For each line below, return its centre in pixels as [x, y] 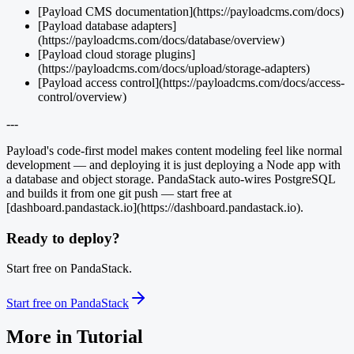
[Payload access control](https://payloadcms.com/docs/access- [191, 83]
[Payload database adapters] [107, 26]
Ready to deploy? [63, 238]
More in [41, 337]
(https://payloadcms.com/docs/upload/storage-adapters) [174, 68]
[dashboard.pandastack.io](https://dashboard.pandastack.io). [155, 207]
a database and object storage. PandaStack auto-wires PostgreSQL [171, 179]
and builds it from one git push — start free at [119, 193]
